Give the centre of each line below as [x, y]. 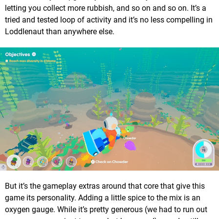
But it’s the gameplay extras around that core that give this [105, 186]
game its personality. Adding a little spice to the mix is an [103, 197]
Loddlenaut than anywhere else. [60, 31]
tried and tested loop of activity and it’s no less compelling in [109, 20]
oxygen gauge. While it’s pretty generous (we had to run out [106, 209]
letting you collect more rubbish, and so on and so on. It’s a [106, 8]
